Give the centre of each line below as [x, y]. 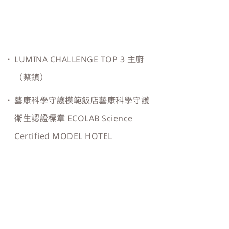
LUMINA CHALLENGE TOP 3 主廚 [79, 59]
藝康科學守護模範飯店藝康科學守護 [82, 100]
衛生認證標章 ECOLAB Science [74, 118]
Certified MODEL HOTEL [63, 136]
